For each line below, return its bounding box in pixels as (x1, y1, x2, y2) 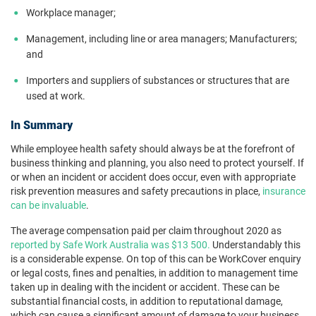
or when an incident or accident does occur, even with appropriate (11, 170, 296, 184)
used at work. (26, 89, 85, 103)
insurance (262, 184, 305, 198)
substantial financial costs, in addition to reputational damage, (11, 294, 283, 308)
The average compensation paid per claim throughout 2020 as (11, 224, 281, 238)
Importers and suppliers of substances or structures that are (26, 73, 289, 87)
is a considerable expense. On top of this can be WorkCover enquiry (11, 252, 301, 266)
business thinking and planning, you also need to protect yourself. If (11, 156, 304, 170)
